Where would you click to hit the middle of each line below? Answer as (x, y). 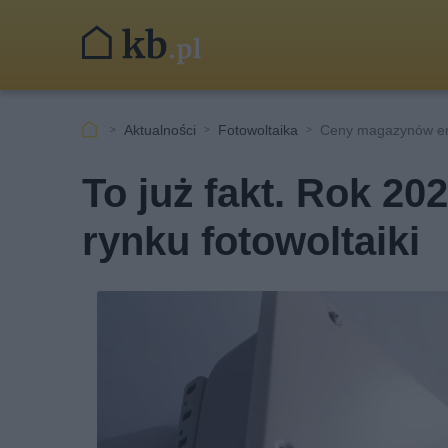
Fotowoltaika (258, 129)
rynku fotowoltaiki (251, 241)
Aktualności (160, 129)
